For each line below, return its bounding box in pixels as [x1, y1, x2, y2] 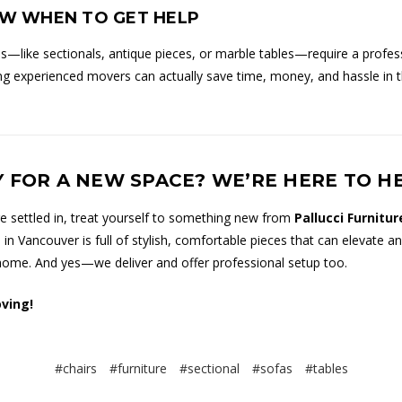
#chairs [54, 359, 97, 377]
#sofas [251, 359, 293, 377]
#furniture [109, 359, 167, 377]
